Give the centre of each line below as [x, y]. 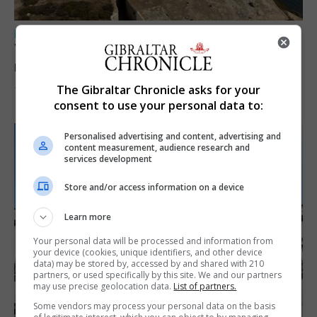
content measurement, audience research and [157, 147]
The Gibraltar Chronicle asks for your [158, 90]
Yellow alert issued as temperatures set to [151, 49]
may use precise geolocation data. [104, 286]
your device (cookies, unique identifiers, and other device [148, 252]
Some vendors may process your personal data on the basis [155, 306]
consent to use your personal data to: [158, 105]
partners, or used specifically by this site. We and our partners [158, 275]
